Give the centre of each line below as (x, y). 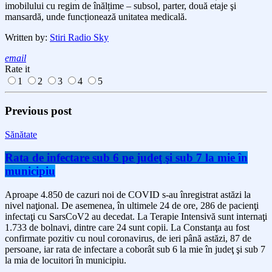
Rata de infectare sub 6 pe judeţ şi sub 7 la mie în (126, 158)
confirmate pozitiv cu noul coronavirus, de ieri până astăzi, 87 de (128, 239)
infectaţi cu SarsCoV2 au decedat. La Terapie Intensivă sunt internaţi (136, 217)
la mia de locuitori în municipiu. (66, 260)
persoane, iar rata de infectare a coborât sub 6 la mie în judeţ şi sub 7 (135, 250)
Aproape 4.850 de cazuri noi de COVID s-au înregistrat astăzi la (128, 195)
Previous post (38, 110)
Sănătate (21, 134)
